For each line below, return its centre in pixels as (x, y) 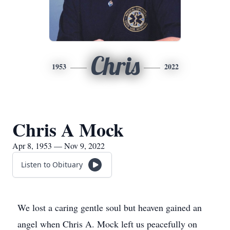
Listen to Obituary (52, 165)
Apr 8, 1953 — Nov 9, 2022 (59, 146)
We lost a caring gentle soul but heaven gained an (110, 207)
